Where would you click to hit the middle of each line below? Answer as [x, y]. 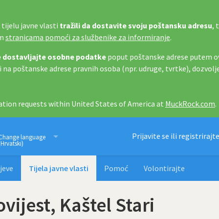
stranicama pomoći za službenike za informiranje [88, 37]
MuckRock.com [190, 104]
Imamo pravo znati [75, 137]
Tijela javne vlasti [59, 168]
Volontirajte [164, 168]
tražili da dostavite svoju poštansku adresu [136, 25]
